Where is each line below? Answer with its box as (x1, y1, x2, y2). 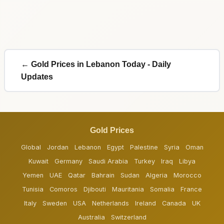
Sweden (42, 199, 67, 207)
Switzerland (110, 213, 146, 221)
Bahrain (91, 171, 114, 179)
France (180, 185, 202, 193)
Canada (161, 199, 186, 207)
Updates (21, 72, 53, 81)
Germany (54, 157, 82, 165)
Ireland (134, 199, 156, 207)
